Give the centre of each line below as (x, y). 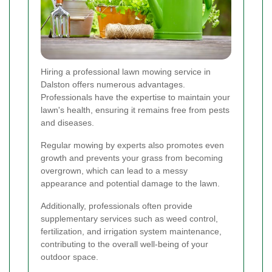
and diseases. (67, 123)
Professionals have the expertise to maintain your (135, 97)
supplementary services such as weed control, (129, 219)
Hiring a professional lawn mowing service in (126, 72)
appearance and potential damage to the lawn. (130, 184)
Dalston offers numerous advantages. (113, 85)
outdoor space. (70, 257)
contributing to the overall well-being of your (124, 244)
